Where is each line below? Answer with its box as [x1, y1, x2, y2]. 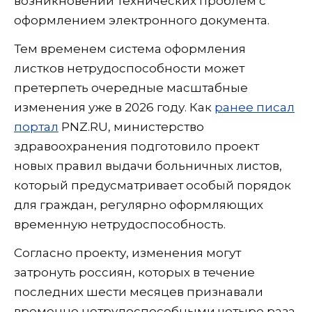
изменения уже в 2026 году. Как [14, 100, 214, 115]
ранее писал [214, 100, 295, 115]
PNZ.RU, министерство [58, 120, 204, 134]
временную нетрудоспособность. [14, 217, 226, 232]
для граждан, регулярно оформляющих [14, 198, 263, 212]
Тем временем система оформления [14, 42, 246, 56]
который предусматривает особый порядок [14, 178, 291, 193]
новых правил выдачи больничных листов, [14, 159, 282, 173]
